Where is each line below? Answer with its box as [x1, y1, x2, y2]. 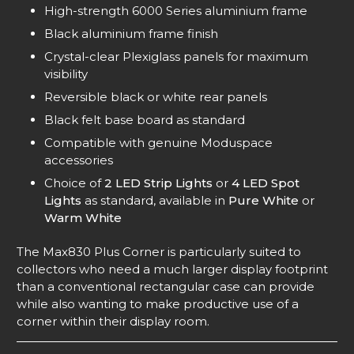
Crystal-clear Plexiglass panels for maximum [44, 48, 308, 64]
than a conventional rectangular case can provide [17, 278, 314, 294]
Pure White [228, 192, 299, 208]
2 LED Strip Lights [104, 175, 213, 190]
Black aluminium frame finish [44, 25, 218, 41]
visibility [44, 66, 88, 81]
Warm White [44, 209, 122, 225]
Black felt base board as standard [44, 111, 245, 127]
